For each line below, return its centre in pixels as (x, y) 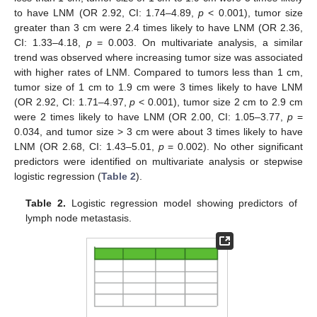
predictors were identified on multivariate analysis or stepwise (158, 161)
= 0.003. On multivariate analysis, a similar (197, 42)
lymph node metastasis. (79, 218)
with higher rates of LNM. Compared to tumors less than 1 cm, (158, 72)
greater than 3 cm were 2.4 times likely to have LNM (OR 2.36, (158, 27)
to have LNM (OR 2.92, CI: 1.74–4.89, (106, 12)
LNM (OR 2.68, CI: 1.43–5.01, (86, 146)
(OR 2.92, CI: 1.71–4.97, (72, 102)
